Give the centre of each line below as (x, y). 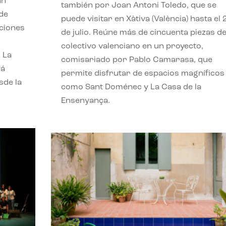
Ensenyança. (85, 101)
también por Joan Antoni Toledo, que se (138, 5)
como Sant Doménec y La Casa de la (131, 87)
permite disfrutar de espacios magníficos (143, 73)
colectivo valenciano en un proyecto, (132, 46)
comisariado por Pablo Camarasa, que (136, 60)
